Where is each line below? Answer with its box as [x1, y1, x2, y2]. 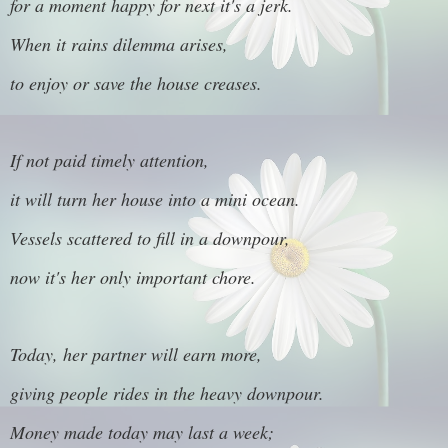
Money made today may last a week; [10, 420, 274, 444]
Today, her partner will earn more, [10, 342, 262, 367]
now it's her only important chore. [10, 264, 256, 289]
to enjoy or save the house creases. [10, 70, 262, 95]
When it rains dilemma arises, [10, 31, 228, 56]
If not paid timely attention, [10, 148, 209, 173]
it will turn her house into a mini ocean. [10, 187, 300, 212]
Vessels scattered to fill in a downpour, [10, 225, 290, 250]
